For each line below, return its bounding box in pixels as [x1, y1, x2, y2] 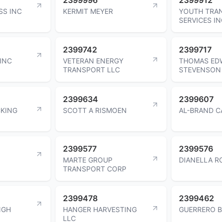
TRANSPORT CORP [63, 164, 126, 173]
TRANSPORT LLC [63, 65, 120, 74]
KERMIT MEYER [63, 6, 113, 15]
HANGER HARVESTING [63, 205, 137, 214]
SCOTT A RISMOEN [63, 106, 127, 114]
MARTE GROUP [63, 155, 112, 164]
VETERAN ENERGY [63, 56, 123, 65]
